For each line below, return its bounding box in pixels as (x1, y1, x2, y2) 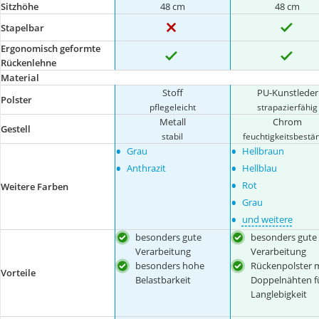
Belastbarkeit (135, 273, 192, 286)
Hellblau (241, 162, 277, 174)
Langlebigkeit (250, 288, 307, 300)
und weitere (241, 213, 293, 226)
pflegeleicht (149, 101, 196, 113)
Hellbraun (241, 145, 284, 157)
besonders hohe (135, 259, 205, 272)
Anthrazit (127, 162, 167, 174)
